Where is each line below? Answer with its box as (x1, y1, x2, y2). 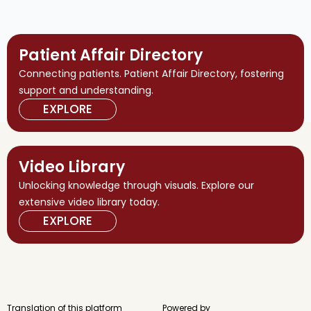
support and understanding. (19, 83, 153, 98)
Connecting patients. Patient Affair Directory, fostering (19, 67, 284, 81)
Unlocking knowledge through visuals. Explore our (19, 178, 254, 193)
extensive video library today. (19, 195, 160, 210)
